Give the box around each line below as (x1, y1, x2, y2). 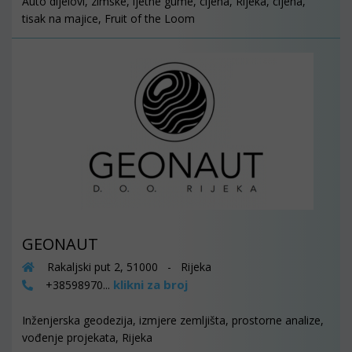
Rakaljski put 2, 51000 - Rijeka (44, 259, 211, 274)
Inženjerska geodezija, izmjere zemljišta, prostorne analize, (22, 313, 324, 328)
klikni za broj (113, 277, 188, 292)
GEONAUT (22, 233, 98, 255)
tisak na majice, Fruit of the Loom (22, 11, 195, 26)
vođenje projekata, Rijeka (22, 330, 152, 345)
